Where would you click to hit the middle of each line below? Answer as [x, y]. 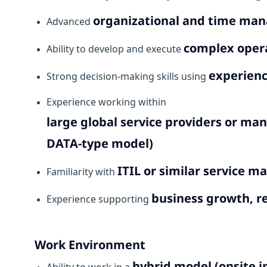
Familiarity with [82, 172]
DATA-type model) [100, 144]
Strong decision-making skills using [128, 77]
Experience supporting [99, 199]
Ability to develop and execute [115, 49]
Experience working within [106, 102]
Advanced [70, 22]
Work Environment [90, 245]
